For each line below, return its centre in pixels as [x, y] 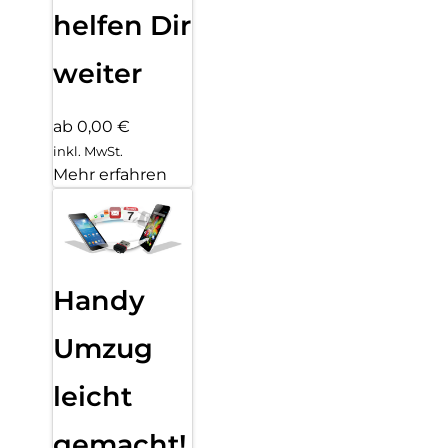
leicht [92, 397]
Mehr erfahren [110, 174]
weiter [97, 74]
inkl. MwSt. [88, 150]
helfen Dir [122, 26]
